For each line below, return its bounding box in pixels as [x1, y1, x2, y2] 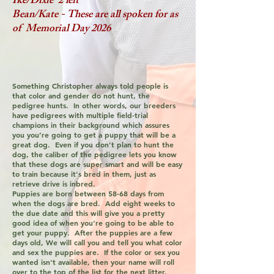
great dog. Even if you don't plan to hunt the [12, 139, 174, 149]
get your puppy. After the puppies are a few [12, 228, 172, 237]
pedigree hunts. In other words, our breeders [12, 100, 176, 110]
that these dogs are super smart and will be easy [12, 159, 182, 169]
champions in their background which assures [12, 120, 169, 130]
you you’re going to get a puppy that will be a [12, 130, 176, 139]
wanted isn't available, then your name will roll [12, 257, 174, 267]
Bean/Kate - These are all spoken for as [12, 6, 178, 24]
